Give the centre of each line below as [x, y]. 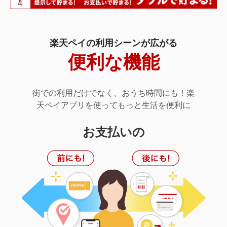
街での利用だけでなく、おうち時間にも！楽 [113, 93]
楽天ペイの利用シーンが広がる [113, 43]
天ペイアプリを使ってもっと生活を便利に [113, 105]
